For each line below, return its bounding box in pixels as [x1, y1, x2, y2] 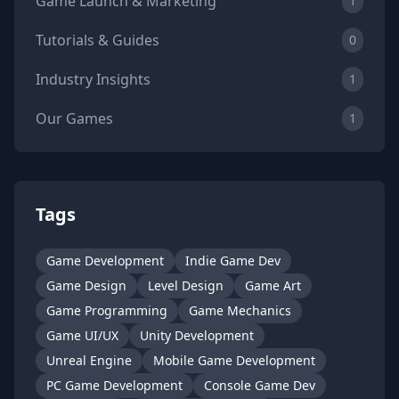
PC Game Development [46, 376, 183, 394]
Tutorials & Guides [36, 29, 159, 50]
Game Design [46, 276, 126, 294]
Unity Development [140, 326, 254, 344]
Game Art [245, 276, 301, 294]
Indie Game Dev [185, 251, 281, 269]
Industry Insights [36, 69, 151, 89]
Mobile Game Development [153, 351, 315, 369]
